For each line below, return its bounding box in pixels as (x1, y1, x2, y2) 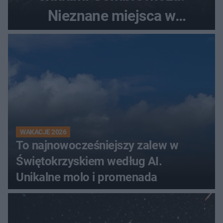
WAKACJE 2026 (20, 128, 67, 136)
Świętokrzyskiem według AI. (16, 154, 162, 169)
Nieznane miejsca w (47, 7, 176, 25)
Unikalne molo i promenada (16, 170, 157, 185)
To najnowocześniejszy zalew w (16, 138, 179, 153)
